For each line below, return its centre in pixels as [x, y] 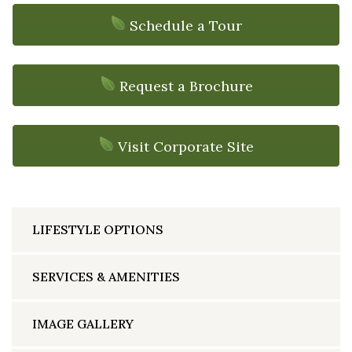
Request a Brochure [186, 86]
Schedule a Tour [186, 26]
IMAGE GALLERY [83, 324]
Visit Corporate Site [186, 146]
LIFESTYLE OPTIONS [98, 230]
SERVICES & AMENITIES [106, 277]
